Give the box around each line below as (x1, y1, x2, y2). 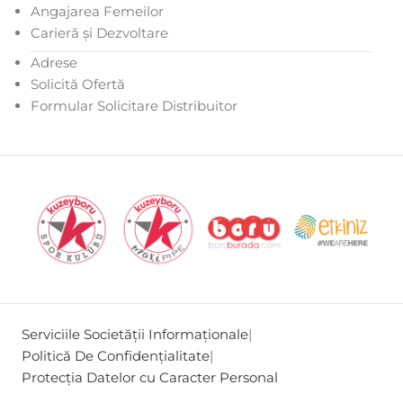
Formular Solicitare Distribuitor (31, 96, 237, 114)
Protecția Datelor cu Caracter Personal (22, 368, 278, 386)
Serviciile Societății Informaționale (22, 325, 248, 343)
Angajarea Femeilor (31, 2, 164, 20)
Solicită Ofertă (31, 75, 125, 93)
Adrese (31, 53, 77, 71)
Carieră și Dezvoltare (31, 23, 168, 41)
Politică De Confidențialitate (22, 346, 210, 364)
